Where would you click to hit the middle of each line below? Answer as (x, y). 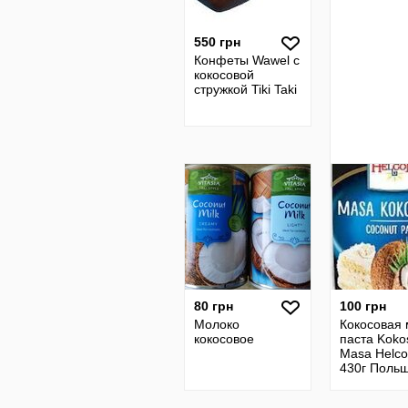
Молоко (217, 324)
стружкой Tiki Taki (245, 89)
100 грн (363, 306)
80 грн (214, 306)
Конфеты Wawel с (247, 60)
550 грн (217, 42)
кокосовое (224, 339)
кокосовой (224, 75)
